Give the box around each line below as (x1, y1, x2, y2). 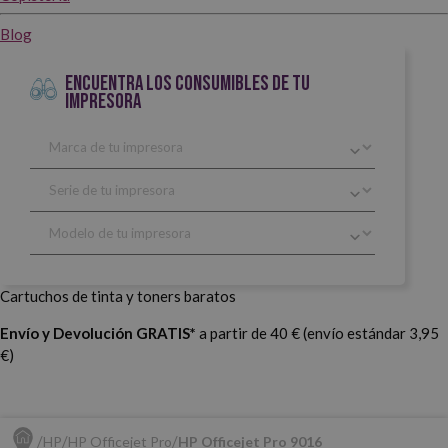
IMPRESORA (64, 88, 141, 114)
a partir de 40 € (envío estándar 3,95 (196, 323, 439, 342)
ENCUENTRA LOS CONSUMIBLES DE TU (64, 70, 310, 96)
